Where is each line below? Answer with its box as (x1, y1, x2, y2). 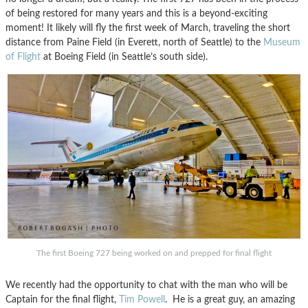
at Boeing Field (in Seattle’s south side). (43, 51, 210, 62)
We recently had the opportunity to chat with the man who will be (5, 280, 287, 291)
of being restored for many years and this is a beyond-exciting (5, 8, 267, 19)
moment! (5, 22, 47, 33)
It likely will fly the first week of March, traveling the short (47, 22, 290, 33)
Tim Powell (119, 294, 165, 305)
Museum (263, 36, 300, 47)
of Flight (5, 51, 41, 62)
